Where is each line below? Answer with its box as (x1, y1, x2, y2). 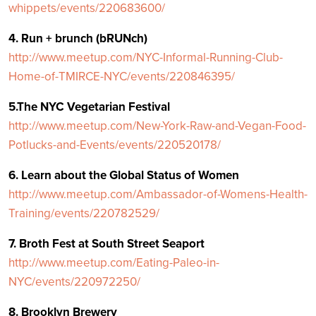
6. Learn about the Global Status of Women (8, 168, 239, 183)
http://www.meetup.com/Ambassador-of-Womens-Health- (8, 187, 308, 202)
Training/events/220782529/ (8, 206, 159, 221)
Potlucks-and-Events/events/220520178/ (8, 138, 221, 152)
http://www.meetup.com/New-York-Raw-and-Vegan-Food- (8, 119, 306, 133)
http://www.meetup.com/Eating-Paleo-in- (8, 255, 219, 270)
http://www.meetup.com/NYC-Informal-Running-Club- (8, 50, 283, 65)
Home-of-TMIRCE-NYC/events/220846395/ (8, 69, 235, 84)
